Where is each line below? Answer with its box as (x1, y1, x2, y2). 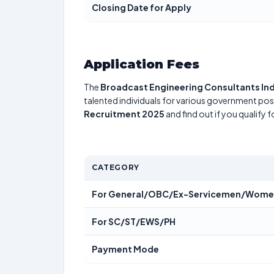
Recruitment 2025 (84, 108, 165, 119)
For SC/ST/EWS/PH (92, 216, 176, 227)
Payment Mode (92, 243, 159, 254)
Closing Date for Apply (92, 2, 191, 13)
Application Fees (84, 57, 199, 72)
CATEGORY (92, 163, 139, 172)
